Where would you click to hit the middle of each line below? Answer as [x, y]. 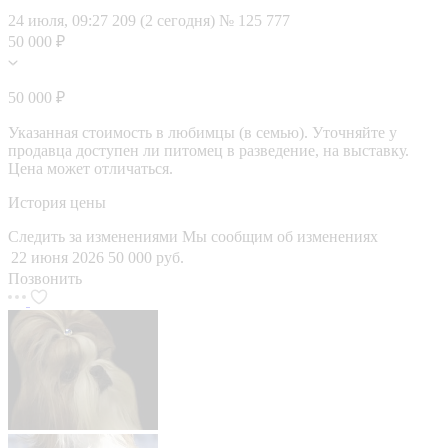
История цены [57, 202]
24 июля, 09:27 [58, 20]
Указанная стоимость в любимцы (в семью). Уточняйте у [202, 132]
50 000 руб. [146, 257]
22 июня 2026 [57, 257]
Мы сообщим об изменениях [280, 236]
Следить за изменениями [95, 236]
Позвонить [45, 278]
